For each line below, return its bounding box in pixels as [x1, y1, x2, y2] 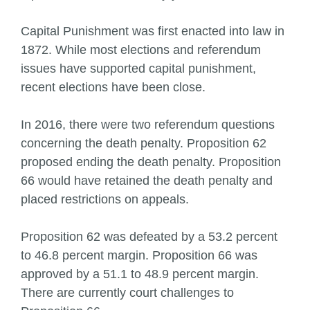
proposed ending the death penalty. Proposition [21, 155, 281, 169]
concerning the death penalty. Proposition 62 [21, 136, 266, 150]
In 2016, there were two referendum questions [21, 118, 275, 131]
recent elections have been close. [21, 80, 209, 94]
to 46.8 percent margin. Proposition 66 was [21, 248, 257, 262]
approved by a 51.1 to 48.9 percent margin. [21, 267, 259, 281]
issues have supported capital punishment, [21, 62, 256, 75]
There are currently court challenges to [21, 286, 234, 300]
